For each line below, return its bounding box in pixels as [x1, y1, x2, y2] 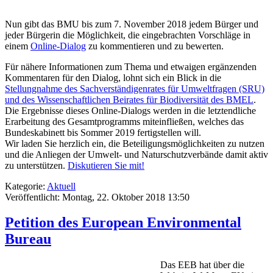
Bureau [5, 231, 51, 247]
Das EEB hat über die [160, 260, 244, 271]
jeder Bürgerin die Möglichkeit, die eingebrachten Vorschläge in [5, 29, 250, 40]
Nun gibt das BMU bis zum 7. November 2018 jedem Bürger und [5, 18, 258, 29]
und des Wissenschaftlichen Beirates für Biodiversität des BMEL [5, 94, 253, 105]
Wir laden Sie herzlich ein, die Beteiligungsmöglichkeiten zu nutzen [5, 138, 264, 149]
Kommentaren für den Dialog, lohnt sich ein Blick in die [5, 72, 221, 83]
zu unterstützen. [5, 160, 68, 171]
